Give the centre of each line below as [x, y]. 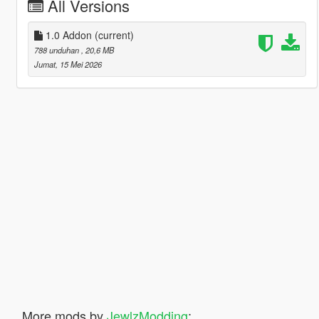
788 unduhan [57, 49]
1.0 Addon [68, 35]
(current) [114, 35]
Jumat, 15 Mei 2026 [68, 64]
